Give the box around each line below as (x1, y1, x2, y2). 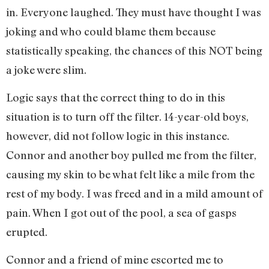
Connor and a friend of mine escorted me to (6, 253, 223, 267)
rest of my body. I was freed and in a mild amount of (6, 187, 263, 201)
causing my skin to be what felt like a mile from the (6, 168, 255, 181)
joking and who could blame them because (6, 24, 216, 38)
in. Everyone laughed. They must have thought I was (6, 5, 261, 19)
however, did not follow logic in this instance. (6, 129, 229, 143)
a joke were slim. (6, 62, 89, 76)
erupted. (6, 225, 50, 239)
